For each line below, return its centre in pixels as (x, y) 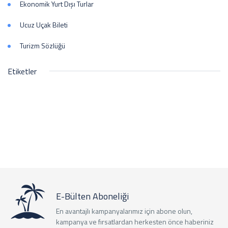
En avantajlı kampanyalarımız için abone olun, (124, 211)
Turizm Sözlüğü (42, 45)
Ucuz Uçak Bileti (44, 24)
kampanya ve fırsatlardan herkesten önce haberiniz (135, 221)
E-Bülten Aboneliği (92, 196)
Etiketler (22, 71)
